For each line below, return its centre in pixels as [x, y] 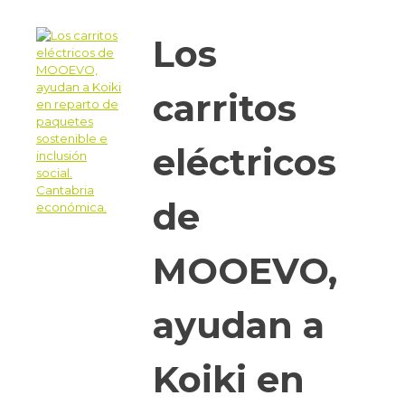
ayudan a [239, 325]
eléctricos [245, 162]
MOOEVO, [245, 270]
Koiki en [229, 379]
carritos [225, 108]
